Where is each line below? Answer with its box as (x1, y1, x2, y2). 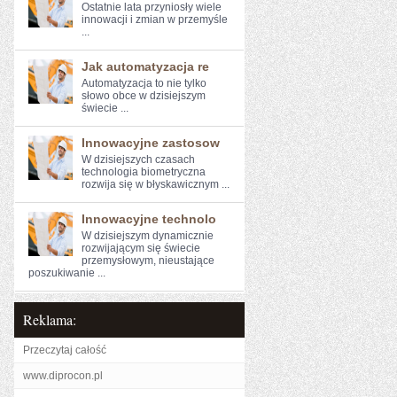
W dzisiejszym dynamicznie (82, 230, 214, 242)
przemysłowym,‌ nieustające (82, 254, 214, 267)
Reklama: (23, 310, 76, 329)
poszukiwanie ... (28, 267, 105, 279)
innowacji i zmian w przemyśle (82, 13, 228, 26)
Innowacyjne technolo (82, 212, 216, 226)
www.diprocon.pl (23, 370, 103, 382)
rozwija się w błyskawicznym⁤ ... (82, 178, 230, 191)
